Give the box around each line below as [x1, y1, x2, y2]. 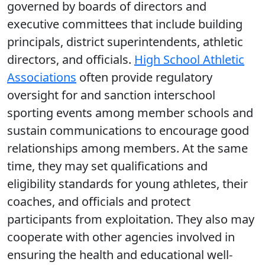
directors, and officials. [7, 51, 134, 67]
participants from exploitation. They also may [7, 211, 254, 227]
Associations [7, 69, 76, 85]
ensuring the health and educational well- [7, 247, 232, 263]
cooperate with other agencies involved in [7, 229, 235, 245]
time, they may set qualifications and [7, 158, 208, 174]
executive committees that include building [7, 16, 243, 32]
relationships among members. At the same [7, 140, 248, 156]
